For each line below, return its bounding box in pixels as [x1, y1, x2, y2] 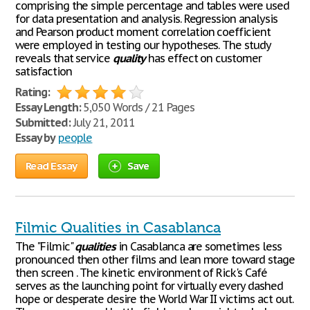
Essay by [15, 131, 55, 145]
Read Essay [26, 159, 77, 172]
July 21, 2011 [70, 116, 136, 129]
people [57, 131, 93, 145]
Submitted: [15, 116, 71, 129]
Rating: [15, 85, 50, 99]
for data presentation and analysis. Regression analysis [15, 12, 277, 26]
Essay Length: [15, 100, 81, 114]
